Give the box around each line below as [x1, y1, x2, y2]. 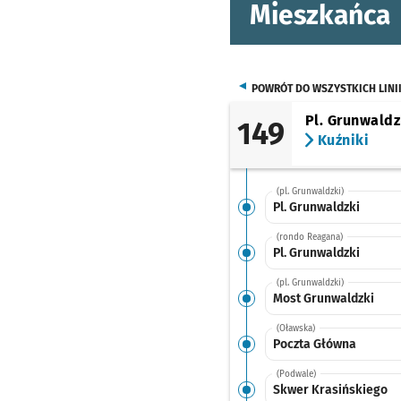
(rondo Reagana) [276, 232, 343, 243]
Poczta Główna [272, 336, 356, 352]
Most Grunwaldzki [272, 290, 374, 306]
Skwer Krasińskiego [272, 381, 388, 397]
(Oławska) [276, 323, 315, 334]
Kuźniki [313, 132, 370, 149]
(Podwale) [276, 369, 316, 380]
